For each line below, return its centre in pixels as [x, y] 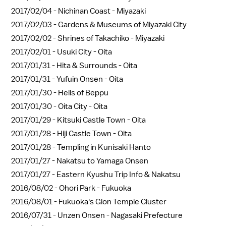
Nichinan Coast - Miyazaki [102, 11]
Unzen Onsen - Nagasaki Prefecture [120, 215]
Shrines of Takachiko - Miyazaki [111, 38]
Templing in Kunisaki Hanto [104, 147]
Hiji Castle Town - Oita [94, 133]
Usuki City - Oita [84, 52]
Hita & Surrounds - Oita [97, 65]
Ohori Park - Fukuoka [95, 188]
